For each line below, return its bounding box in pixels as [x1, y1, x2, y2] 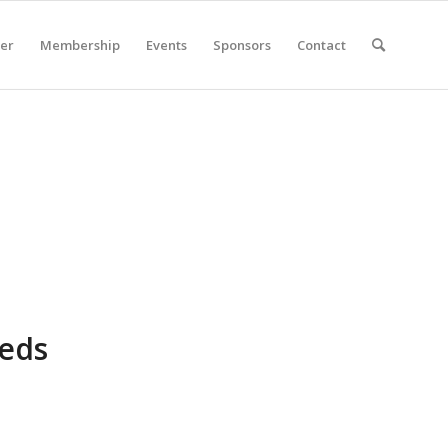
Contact [297, 36, 346, 54]
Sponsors [213, 36, 271, 54]
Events [146, 36, 187, 54]
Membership [40, 36, 120, 54]
